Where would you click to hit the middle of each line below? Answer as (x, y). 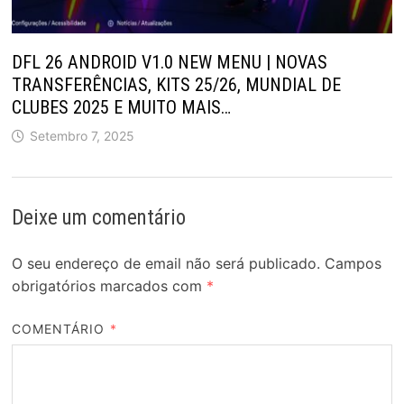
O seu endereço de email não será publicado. (165, 264)
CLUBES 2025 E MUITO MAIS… (121, 108)
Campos (353, 264)
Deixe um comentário (98, 218)
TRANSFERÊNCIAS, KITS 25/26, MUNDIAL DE (176, 85)
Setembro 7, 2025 (82, 136)
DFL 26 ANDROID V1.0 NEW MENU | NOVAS (169, 63)
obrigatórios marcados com (109, 286)
